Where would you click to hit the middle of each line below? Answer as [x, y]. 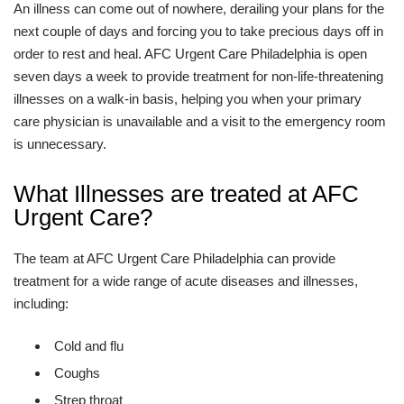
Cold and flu [89, 346]
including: [41, 303]
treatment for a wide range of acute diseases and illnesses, [186, 281]
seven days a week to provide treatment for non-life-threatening [198, 76]
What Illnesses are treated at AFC [186, 194]
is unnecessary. [60, 144]
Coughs [77, 373]
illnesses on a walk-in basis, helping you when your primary [188, 99]
